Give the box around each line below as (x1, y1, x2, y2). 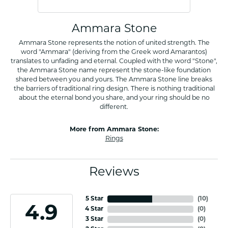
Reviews (89, 166, 139, 179)
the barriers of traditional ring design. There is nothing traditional (13, 86, 215, 93)
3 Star (85, 216, 103, 223)
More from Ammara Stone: (69, 127, 159, 133)
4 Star (84, 206, 103, 213)
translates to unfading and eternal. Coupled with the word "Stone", (11, 59, 217, 65)
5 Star (85, 196, 103, 203)
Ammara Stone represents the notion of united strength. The (18, 40, 210, 47)
